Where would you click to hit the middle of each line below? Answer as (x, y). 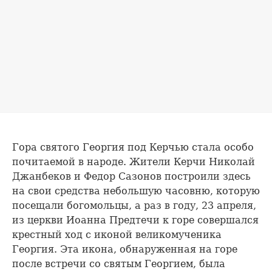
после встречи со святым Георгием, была (119, 263)
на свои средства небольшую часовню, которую (136, 191)
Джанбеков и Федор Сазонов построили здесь (131, 176)
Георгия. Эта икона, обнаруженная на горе (125, 249)
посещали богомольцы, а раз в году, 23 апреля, (134, 205)
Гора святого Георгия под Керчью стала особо (133, 147)
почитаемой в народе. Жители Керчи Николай (134, 161)
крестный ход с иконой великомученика (117, 234)
